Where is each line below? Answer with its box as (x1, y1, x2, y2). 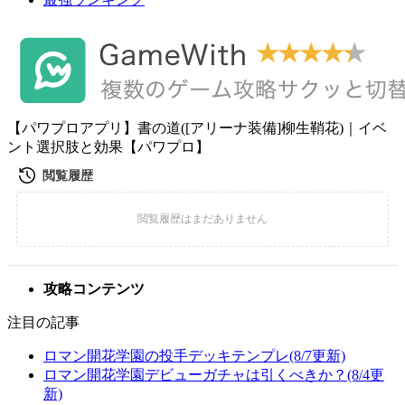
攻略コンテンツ (43, 281, 145, 297)
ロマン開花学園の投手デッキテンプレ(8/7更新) (43, 348, 345, 363)
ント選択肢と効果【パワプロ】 (7, 139, 210, 155)
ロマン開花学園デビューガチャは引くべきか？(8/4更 (43, 367, 384, 382)
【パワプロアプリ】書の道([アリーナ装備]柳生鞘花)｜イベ (7, 120, 387, 136)
